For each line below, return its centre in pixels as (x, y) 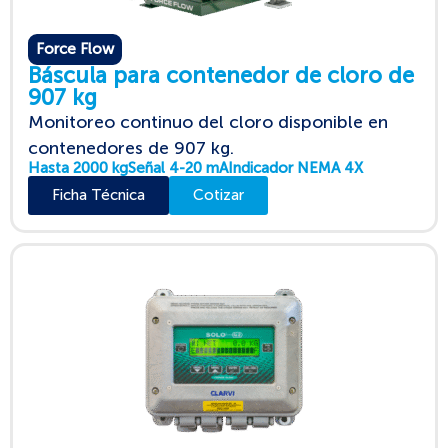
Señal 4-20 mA (178, 167)
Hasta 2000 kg (78, 167)
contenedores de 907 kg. (131, 147)
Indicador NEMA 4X (295, 167)
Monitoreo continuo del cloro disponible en (208, 121)
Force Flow (75, 48)
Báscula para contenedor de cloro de (221, 75)
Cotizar (218, 194)
